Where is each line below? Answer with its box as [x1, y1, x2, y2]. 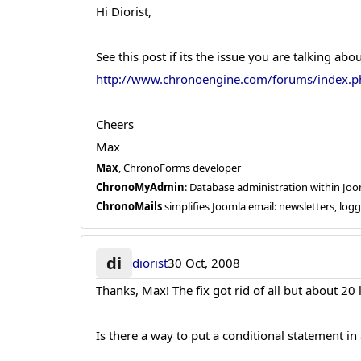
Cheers [96, 116, 135, 133]
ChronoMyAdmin [96, 180, 185, 195]
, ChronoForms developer [118, 160, 242, 176]
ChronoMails [96, 199, 163, 214]
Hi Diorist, [96, 3, 152, 20]
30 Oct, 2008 [167, 255, 240, 272]
